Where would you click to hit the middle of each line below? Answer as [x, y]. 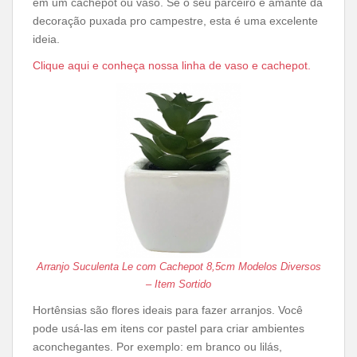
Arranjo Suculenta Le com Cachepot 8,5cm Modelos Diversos [178, 267]
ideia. [46, 39]
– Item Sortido [178, 284]
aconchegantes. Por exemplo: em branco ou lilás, [157, 347]
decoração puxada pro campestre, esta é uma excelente [175, 21]
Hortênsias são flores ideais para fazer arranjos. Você [168, 310]
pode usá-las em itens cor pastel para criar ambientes [169, 328]
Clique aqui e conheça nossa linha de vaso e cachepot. [172, 65]
